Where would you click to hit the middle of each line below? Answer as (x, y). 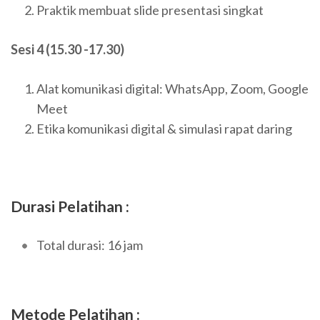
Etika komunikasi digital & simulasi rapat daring (164, 128)
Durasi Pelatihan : (70, 206)
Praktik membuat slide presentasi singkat (150, 10)
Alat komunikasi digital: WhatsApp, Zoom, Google (172, 88)
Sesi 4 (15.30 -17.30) (67, 49)
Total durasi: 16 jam (90, 245)
